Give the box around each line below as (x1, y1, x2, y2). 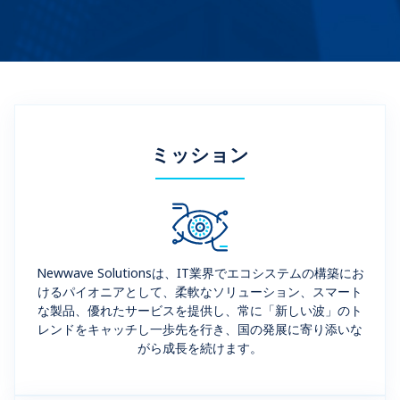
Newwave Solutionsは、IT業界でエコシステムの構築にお (36, 264, 364, 281)
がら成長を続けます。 (137, 339, 262, 356)
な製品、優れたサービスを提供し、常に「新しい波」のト (37, 302, 362, 319)
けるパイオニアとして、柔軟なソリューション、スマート (37, 283, 362, 300)
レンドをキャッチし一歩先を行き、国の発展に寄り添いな (37, 321, 362, 337)
